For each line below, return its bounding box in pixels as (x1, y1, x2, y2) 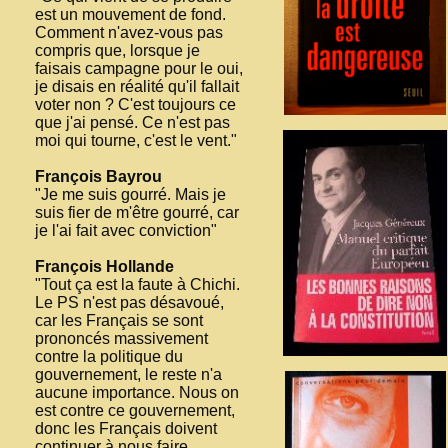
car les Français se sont (35, 311, 203, 329)
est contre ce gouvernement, (35, 401, 235, 419)
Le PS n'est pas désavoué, (35, 293, 224, 311)
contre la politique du (35, 347, 183, 365)
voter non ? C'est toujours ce (35, 95, 236, 113)
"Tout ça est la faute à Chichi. (35, 275, 240, 293)
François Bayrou (35, 167, 162, 185)
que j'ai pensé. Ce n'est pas (35, 113, 230, 131)
